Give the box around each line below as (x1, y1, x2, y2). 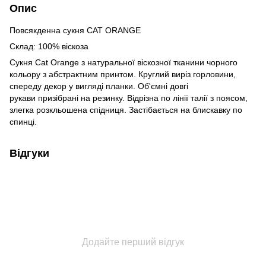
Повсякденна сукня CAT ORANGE (9, 26, 141, 36)
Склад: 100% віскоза (9, 42, 88, 52)
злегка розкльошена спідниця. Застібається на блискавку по (9, 105, 242, 115)
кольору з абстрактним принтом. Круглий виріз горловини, (9, 69, 236, 80)
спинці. (9, 117, 37, 127)
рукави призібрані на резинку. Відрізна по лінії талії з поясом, (9, 93, 248, 103)
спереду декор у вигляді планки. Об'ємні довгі (9, 81, 188, 91)
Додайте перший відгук (82, 237, 184, 248)
